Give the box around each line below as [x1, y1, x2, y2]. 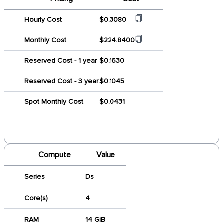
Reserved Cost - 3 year [24, 77, 98, 85]
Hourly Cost [24, 15, 62, 24]
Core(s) [24, 194, 48, 202]
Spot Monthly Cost [24, 97, 83, 106]
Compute [38, 150, 71, 160]
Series [24, 172, 45, 181]
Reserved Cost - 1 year [24, 56, 97, 65]
